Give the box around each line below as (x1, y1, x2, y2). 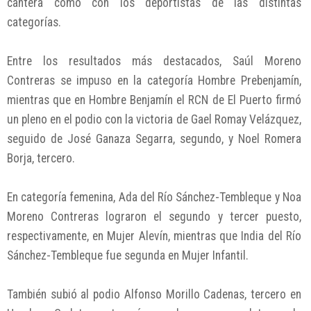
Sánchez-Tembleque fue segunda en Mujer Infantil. (7, 249, 249, 263)
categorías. (7, 15, 61, 30)
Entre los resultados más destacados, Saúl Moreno (7, 54, 301, 69)
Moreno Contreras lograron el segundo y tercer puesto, (7, 210, 301, 224)
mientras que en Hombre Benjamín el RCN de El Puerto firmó (7, 93, 301, 108)
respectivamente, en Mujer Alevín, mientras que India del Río (7, 229, 301, 244)
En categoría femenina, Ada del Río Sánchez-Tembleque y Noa (7, 190, 301, 205)
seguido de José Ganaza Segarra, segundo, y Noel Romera (7, 132, 301, 146)
